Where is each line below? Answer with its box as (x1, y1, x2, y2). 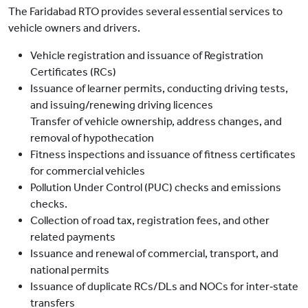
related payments (30, 230, 115, 244)
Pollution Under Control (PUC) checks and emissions (30, 181, 281, 195)
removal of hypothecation (30, 131, 154, 145)
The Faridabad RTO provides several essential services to (8, 5, 283, 19)
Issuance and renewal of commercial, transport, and (30, 247, 278, 261)
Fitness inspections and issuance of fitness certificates (30, 148, 296, 162)
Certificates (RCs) (30, 65, 116, 79)
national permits (30, 263, 109, 277)
